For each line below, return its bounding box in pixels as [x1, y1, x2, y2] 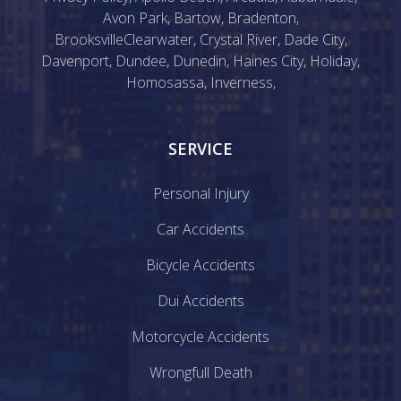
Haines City [233, 51, 303, 72]
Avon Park [102, 8, 167, 29]
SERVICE [168, 138, 233, 160]
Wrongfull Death [149, 363, 252, 383]
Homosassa [125, 73, 204, 93]
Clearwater [123, 30, 193, 50]
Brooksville [54, 30, 124, 50]
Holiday [310, 51, 357, 72]
